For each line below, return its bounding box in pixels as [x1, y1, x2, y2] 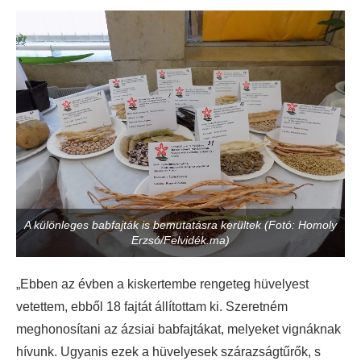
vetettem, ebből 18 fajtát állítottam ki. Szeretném [16, 299, 288, 313]
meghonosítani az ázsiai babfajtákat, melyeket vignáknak [16, 322, 341, 336]
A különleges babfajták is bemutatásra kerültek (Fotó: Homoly [24, 218, 337, 231]
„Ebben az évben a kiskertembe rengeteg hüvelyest [16, 276, 309, 291]
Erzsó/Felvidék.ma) [131, 233, 230, 247]
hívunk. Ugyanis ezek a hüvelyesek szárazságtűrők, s [16, 344, 321, 359]
